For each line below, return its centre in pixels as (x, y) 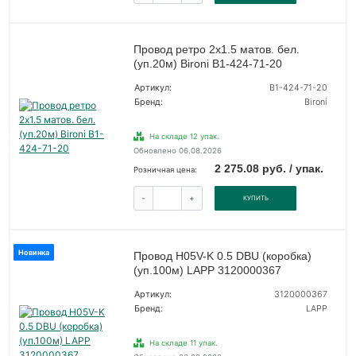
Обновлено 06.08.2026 (177, 151)
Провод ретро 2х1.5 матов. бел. (216, 50)
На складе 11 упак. (183, 343)
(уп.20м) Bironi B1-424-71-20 (207, 64)
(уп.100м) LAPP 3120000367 (207, 271)
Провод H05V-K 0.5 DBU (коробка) (222, 256)
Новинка (34, 253)
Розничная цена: (165, 170)
